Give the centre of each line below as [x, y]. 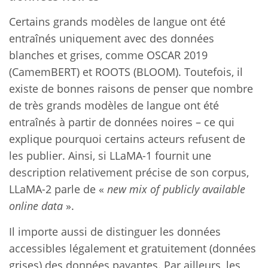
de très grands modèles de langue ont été [114, 105]
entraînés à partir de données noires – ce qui [122, 122]
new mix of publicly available [176, 189]
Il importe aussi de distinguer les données [115, 231]
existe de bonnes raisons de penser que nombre [131, 88]
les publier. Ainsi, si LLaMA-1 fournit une [110, 155]
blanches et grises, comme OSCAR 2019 [108, 55]
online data [36, 205]
